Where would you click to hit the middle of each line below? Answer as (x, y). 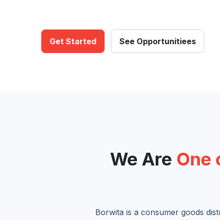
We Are (143, 159)
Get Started (73, 41)
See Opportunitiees (158, 41)
